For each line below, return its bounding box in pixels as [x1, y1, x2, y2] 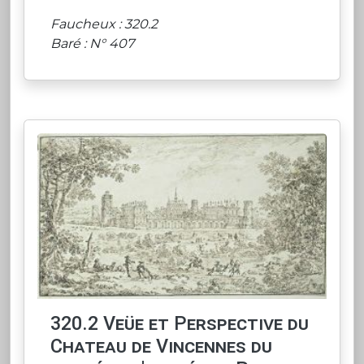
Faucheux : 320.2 [50, 16, 158, 32]
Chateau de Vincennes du [50, 335, 272, 358]
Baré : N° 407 [50, 36, 134, 52]
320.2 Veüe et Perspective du [50, 312, 309, 336]
